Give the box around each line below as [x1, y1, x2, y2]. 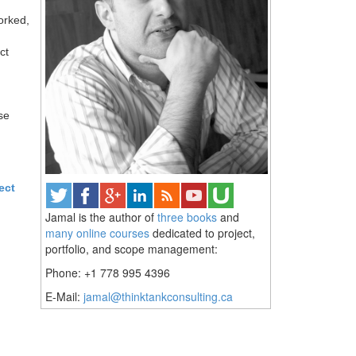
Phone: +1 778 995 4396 [45, 265, 170, 281]
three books [157, 209, 217, 225]
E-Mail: [45, 288, 83, 304]
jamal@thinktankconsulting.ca [83, 288, 233, 304]
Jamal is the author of [45, 209, 157, 225]
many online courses [45, 225, 149, 241]
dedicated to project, [149, 225, 255, 241]
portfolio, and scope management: [45, 241, 218, 257]
